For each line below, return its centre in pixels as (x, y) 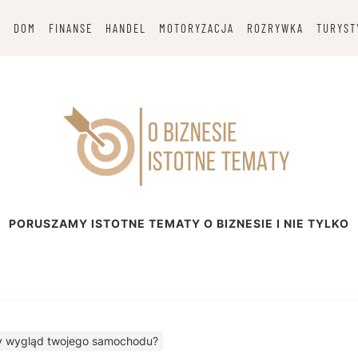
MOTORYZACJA (196, 28)
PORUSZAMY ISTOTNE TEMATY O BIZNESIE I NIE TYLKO (179, 224)
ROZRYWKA (275, 28)
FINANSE (70, 28)
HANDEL (125, 28)
